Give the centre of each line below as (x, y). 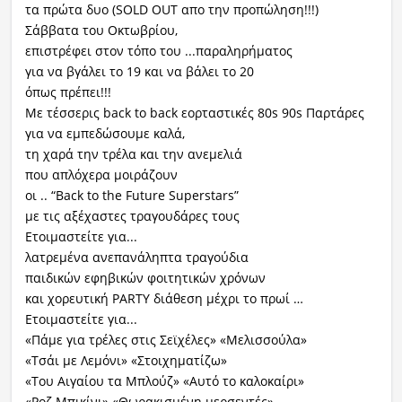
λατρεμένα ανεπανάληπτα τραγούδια (136, 258)
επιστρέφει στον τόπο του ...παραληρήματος (158, 51)
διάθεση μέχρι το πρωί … (226, 299)
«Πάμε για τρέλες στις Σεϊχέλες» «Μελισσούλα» (166, 340)
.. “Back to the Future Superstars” (139, 196)
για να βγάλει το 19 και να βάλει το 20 (139, 72)
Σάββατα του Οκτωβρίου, (101, 31)
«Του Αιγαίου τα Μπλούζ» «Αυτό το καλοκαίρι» (164, 381)
